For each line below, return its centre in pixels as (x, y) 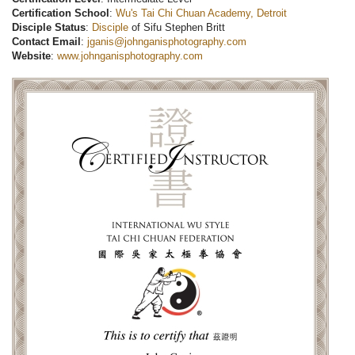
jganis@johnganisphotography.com (167, 42)
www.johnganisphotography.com (130, 56)
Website (31, 56)
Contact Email (46, 42)
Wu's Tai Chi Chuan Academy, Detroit (201, 13)
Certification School (61, 13)
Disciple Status (49, 28)
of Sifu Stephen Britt (177, 28)
